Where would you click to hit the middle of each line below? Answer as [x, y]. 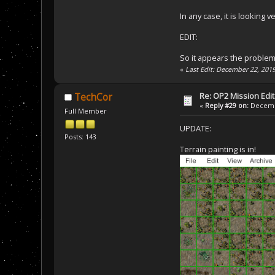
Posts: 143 [80, 137]
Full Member [85, 110]
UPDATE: [196, 129]
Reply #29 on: [227, 105]
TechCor [94, 97]
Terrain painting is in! [218, 149]
